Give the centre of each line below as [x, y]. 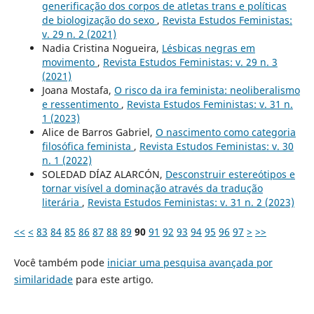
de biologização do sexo [99, 20]
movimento [69, 62]
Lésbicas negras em [208, 48]
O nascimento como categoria [225, 132]
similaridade [43, 280]
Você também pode [60, 263]
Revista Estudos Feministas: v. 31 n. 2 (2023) [191, 203]
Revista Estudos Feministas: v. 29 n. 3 [190, 62]
